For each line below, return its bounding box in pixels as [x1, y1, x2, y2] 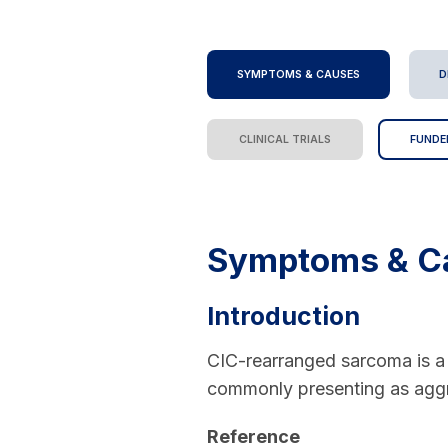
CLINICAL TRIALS [239, 133, 331, 146]
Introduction [207, 300, 360, 331]
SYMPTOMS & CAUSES [237, 68, 360, 81]
